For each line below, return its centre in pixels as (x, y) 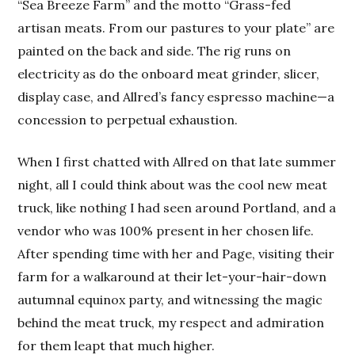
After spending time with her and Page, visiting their (176, 253)
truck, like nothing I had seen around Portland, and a (177, 207)
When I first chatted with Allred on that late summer (177, 161)
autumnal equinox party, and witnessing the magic (170, 299)
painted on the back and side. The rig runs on (155, 50)
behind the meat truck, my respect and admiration (171, 322)
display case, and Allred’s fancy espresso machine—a (176, 96)
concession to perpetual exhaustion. (128, 119)
